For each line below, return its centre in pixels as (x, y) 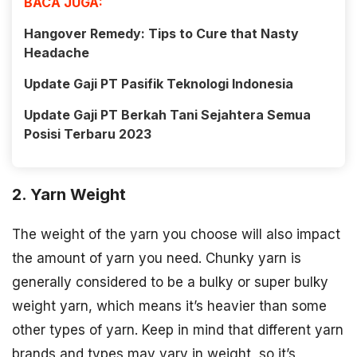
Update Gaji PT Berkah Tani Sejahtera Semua (167, 115)
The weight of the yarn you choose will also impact (176, 234)
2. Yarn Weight (69, 194)
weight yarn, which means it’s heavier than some (169, 306)
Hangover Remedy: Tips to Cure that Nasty (161, 34)
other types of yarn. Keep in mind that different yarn (178, 330)
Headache (57, 53)
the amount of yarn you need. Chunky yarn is (157, 258)
